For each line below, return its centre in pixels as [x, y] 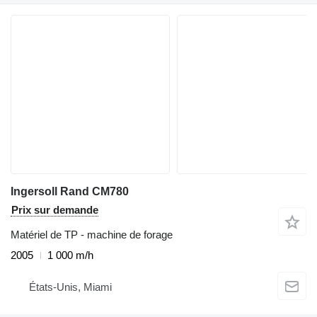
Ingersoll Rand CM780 [70, 192]
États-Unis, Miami [70, 287]
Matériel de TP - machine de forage [92, 235]
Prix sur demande [55, 210]
